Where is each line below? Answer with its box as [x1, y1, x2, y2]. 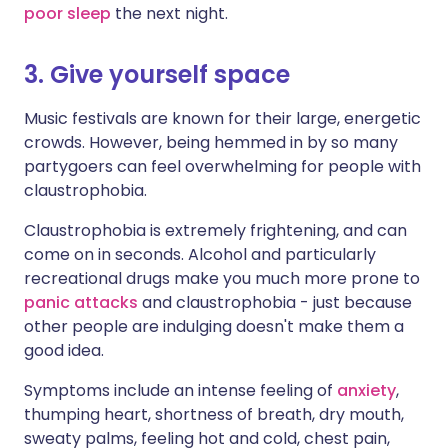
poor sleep [24, 2, 111, 25]
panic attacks [24, 291, 138, 314]
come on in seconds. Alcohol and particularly [24, 243, 376, 266]
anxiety [337, 379, 396, 402]
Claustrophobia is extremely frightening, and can [24, 219, 407, 242]
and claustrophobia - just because [138, 291, 412, 314]
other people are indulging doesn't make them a [24, 315, 404, 338]
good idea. [24, 339, 104, 362]
